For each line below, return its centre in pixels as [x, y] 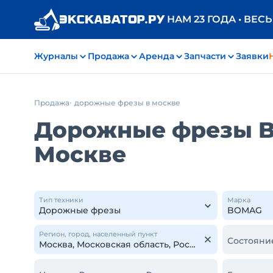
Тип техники [61, 200]
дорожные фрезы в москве [127, 103]
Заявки [252, 56]
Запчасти [205, 56]
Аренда [157, 56]
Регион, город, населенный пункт [98, 234]
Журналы [56, 56]
